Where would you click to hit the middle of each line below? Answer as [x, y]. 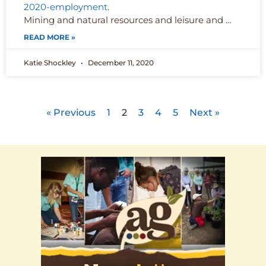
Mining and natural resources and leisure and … [128, 20]
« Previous [71, 113]
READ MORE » [50, 37]
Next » [205, 113]
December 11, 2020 [120, 63]
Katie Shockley [51, 63]
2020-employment [66, 7]
